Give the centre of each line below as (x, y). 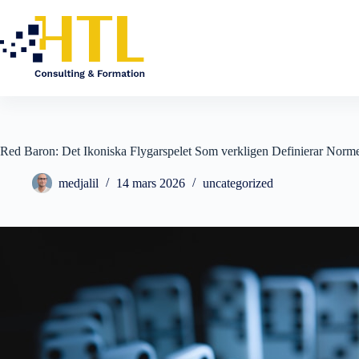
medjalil (79, 184)
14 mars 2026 (151, 184)
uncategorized (238, 184)
